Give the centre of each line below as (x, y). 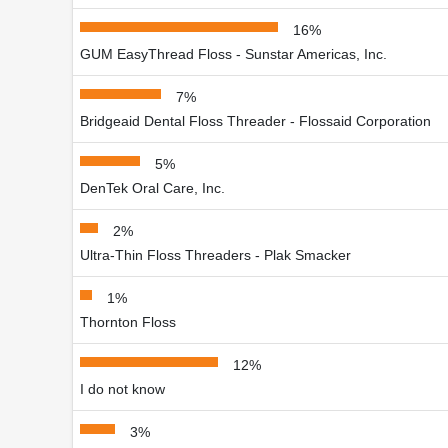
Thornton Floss (128, 321)
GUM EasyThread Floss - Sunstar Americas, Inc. (233, 53)
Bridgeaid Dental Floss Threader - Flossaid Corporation (255, 120)
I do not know (122, 388)
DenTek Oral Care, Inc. (152, 187)
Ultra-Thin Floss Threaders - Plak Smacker (215, 254)
